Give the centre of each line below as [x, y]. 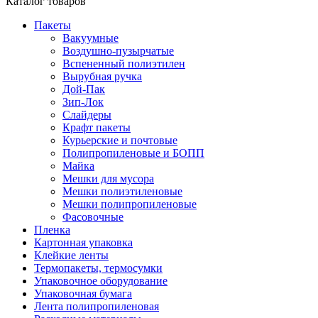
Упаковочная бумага [83, 294]
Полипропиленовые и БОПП [133, 153]
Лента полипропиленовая [97, 307]
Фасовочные [93, 217]
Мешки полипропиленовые [130, 204]
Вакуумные [91, 38]
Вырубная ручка [102, 77]
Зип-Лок [83, 102]
